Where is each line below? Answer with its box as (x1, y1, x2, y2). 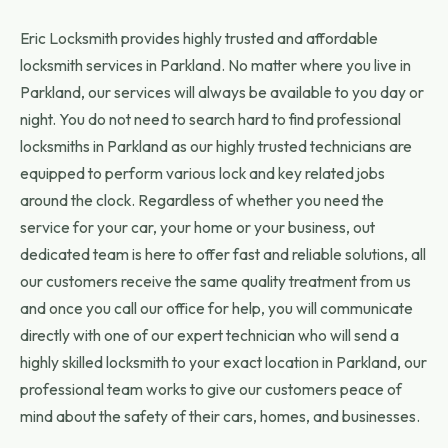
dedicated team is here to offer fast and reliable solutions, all (20, 244, 426, 264)
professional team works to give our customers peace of (20, 379, 402, 399)
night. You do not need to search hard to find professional (20, 109, 401, 129)
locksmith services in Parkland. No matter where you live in (20, 55, 411, 75)
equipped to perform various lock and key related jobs (20, 163, 385, 183)
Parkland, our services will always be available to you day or (20, 82, 424, 102)
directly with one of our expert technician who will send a (20, 325, 399, 345)
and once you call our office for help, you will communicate (20, 298, 413, 318)
